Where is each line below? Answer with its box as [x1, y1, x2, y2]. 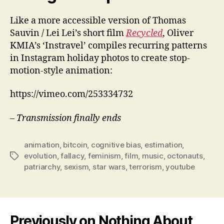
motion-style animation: [10, 64, 112, 76]
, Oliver [162, 27, 193, 39]
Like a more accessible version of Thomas [10, 14, 186, 26]
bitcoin [63, 139, 87, 149]
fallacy [60, 150, 84, 160]
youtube [165, 161, 195, 171]
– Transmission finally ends [10, 112, 121, 124]
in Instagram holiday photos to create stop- [10, 52, 190, 64]
